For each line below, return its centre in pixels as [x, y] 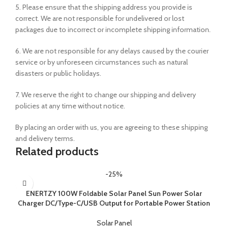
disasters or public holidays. [58, 74]
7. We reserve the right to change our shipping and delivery [106, 95]
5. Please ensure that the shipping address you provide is [104, 7]
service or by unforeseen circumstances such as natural [102, 62]
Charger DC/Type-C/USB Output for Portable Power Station [114, 203]
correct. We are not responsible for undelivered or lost [100, 19]
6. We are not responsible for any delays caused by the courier [112, 51]
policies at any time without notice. [70, 106]
